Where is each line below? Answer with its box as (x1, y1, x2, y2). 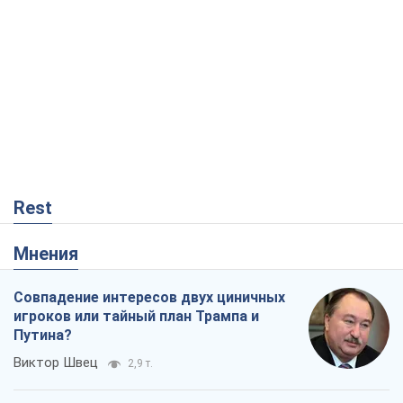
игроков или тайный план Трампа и (13, 308, 259, 326)
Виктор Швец (13, 354, 98, 372)
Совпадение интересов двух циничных (13, 289, 285, 307)
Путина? (13, 327, 72, 345)
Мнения (29, 243, 78, 265)
